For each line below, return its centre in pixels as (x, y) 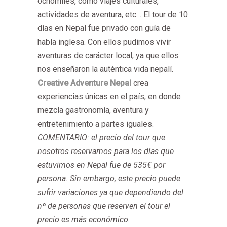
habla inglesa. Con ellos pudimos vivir (104, 42)
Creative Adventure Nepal (84, 83)
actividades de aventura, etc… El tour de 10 (113, 14)
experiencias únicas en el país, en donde (109, 96)
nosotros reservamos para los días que (106, 151)
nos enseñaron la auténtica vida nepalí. (105, 69)
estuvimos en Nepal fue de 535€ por (101, 165)
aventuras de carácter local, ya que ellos (108, 55)
